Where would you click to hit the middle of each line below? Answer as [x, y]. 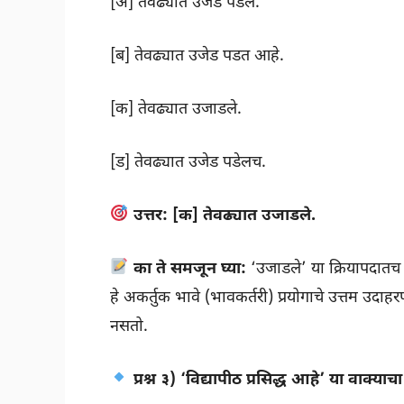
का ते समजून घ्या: [189, 269]
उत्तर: [150, 216]
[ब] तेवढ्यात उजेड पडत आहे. [197, 56]
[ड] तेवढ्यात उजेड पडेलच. [188, 162]
